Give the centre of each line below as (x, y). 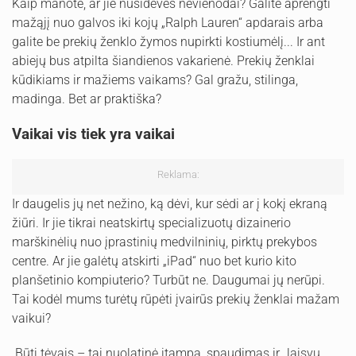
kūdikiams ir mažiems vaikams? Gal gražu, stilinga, (155, 79)
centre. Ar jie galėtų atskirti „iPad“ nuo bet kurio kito (154, 261)
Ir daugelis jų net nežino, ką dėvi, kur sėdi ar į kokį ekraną (170, 203)
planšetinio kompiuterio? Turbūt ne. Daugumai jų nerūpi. (168, 280)
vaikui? (31, 318)
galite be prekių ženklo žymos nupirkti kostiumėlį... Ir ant (168, 41)
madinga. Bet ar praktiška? (87, 99)
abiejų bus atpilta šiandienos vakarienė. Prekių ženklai (163, 60)
